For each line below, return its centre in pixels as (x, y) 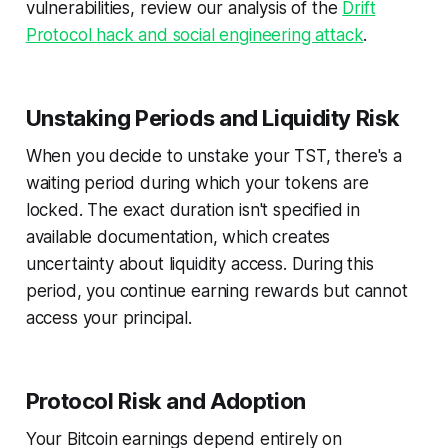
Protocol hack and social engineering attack (194, 34)
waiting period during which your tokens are (197, 182)
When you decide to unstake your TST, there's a (213, 155)
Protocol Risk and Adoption (165, 400)
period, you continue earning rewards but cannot (216, 290)
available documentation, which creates (178, 236)
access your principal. (108, 317)
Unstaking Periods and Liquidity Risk (212, 117)
